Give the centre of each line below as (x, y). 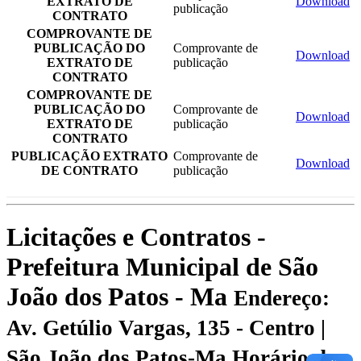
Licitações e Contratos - (136, 237)
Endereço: (282, 298)
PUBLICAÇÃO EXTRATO (89, 156)
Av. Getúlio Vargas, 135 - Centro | (166, 328)
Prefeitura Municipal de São (162, 267)
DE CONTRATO (89, 170)
